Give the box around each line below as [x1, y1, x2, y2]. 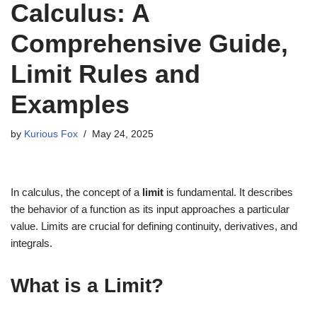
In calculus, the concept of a [11, 186, 142, 198]
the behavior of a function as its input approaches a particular [11, 203, 289, 215]
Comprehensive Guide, [11, 29, 288, 58]
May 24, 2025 [92, 129, 154, 139]
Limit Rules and [11, 59, 200, 88]
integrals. [11, 237, 52, 249]
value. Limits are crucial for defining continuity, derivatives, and [11, 220, 297, 232]
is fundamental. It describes [163, 186, 293, 198]
